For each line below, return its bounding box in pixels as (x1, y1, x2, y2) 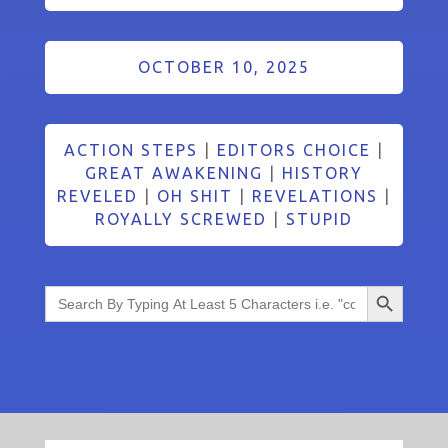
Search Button (366, 275, 407, 294)
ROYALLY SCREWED (94, 209, 267, 228)
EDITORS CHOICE (216, 140, 371, 159)
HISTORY (281, 163, 363, 182)
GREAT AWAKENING (84, 163, 263, 182)
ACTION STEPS (63, 140, 198, 159)
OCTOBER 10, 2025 (137, 57, 310, 76)
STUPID (285, 209, 353, 228)
